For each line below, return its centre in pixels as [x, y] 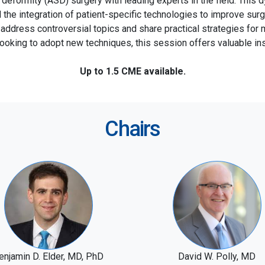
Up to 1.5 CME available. [132, 71]
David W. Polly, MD [217, 256]
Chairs [132, 129]
